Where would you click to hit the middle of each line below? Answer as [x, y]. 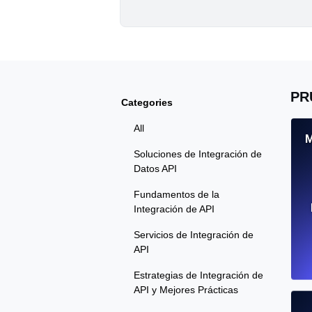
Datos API [155, 169]
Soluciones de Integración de [198, 154]
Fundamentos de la [177, 195]
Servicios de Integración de [194, 235]
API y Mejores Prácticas [186, 290]
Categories [147, 103]
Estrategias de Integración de [198, 275]
